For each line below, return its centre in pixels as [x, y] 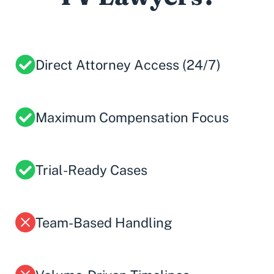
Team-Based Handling [104, 222]
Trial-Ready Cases [91, 170]
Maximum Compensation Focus [132, 117]
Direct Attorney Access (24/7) [128, 65]
